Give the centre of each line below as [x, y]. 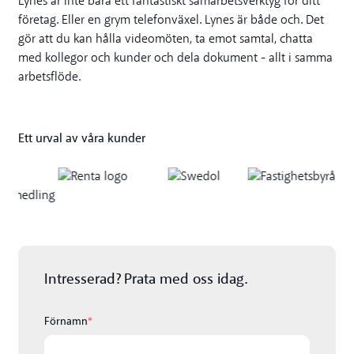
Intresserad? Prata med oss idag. [146, 279]
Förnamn [66, 321]
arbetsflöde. [50, 77]
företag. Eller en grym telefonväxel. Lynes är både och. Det [171, 20]
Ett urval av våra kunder [82, 138]
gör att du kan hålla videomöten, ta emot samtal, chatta [166, 39]
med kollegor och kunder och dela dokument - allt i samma [176, 58]
